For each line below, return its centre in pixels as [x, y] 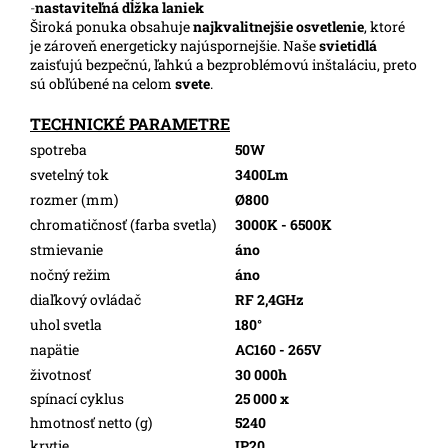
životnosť [60, 374]
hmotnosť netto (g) [91, 422]
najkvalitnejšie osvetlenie [278, 26]
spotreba [58, 149]
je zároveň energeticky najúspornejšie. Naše [174, 45]
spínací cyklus [77, 398]
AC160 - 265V [278, 349]
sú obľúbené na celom [102, 83]
